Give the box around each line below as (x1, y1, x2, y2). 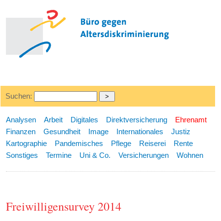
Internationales (116, 127, 164, 136)
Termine (46, 151, 72, 159)
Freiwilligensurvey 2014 (6, 198, 122, 215)
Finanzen (6, 127, 36, 136)
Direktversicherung (106, 115, 168, 124)
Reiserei (139, 139, 166, 147)
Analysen (6, 115, 37, 124)
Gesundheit (43, 127, 81, 136)
